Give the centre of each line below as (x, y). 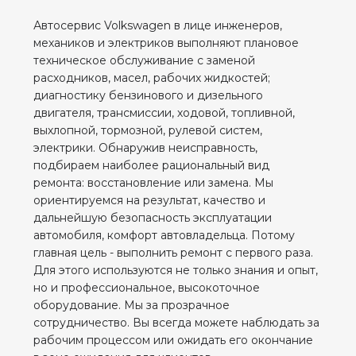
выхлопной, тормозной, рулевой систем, (148, 130)
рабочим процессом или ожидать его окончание (174, 340)
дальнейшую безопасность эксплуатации (153, 217)
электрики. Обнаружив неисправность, (146, 147)
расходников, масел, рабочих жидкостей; (152, 77)
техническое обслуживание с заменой (145, 60)
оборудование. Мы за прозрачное (132, 305)
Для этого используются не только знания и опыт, (176, 270)
